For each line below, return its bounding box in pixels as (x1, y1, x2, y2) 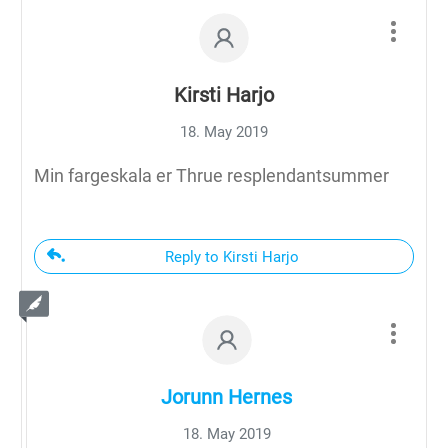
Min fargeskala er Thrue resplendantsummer (34, 164, 389, 186)
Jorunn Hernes (161, 384, 292, 409)
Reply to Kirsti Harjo (164, 247, 299, 266)
